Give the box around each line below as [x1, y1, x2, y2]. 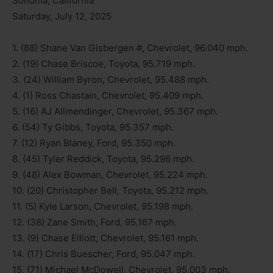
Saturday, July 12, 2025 [12, 10, 112, 22]
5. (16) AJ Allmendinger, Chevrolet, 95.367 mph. [12, 105, 218, 117]
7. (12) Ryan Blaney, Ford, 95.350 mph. [12, 136, 175, 149]
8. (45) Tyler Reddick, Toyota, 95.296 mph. [12, 152, 194, 165]
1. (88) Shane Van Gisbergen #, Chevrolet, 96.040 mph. [12, 41, 248, 54]
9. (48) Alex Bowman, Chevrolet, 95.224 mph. [12, 168, 208, 180]
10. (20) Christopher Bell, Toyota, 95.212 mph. [12, 184, 208, 196]
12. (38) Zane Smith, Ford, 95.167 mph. [12, 216, 177, 228]
